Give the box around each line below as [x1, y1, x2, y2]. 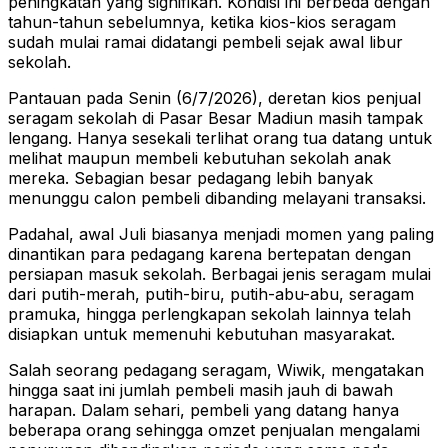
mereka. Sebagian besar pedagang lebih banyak [8, 168, 373, 189]
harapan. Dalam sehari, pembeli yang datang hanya [8, 400, 399, 421]
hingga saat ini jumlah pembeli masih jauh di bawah [8, 380, 393, 401]
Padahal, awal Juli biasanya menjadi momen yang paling [8, 224, 434, 245]
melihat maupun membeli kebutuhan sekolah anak [8, 148, 391, 169]
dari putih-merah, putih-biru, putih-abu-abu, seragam [8, 284, 414, 305]
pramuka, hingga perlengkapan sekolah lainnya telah [8, 304, 411, 325]
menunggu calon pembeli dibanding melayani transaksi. [8, 188, 426, 209]
